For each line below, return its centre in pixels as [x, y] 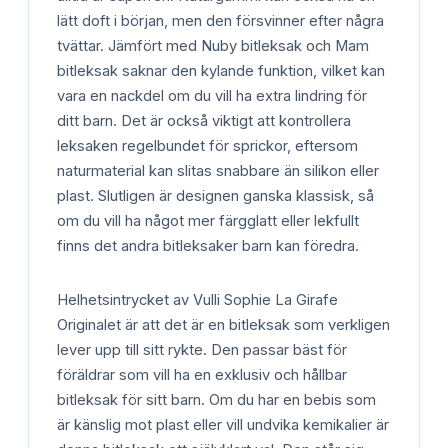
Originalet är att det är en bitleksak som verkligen [223, 325]
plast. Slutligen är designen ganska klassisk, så [215, 195]
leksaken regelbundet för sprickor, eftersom [207, 145]
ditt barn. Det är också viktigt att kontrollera [204, 120]
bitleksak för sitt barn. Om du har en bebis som [216, 400]
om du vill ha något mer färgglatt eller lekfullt [208, 220]
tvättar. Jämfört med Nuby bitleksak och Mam [213, 45]
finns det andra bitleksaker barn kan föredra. [208, 245]
